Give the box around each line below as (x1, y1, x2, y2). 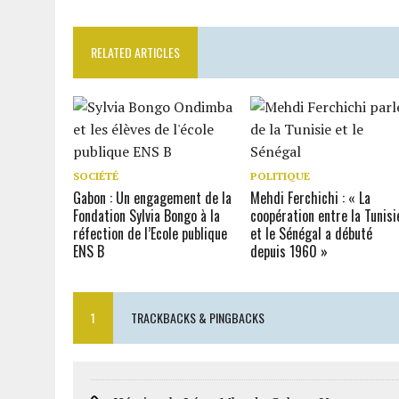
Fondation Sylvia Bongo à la (73, 205, 220, 226)
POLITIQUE (250, 169, 311, 183)
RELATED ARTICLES (91, 43, 180, 61)
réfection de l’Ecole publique (73, 223, 227, 244)
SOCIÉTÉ (73, 169, 118, 183)
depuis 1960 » (250, 240, 329, 262)
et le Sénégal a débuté (250, 223, 373, 244)
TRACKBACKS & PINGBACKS (131, 307, 265, 327)
